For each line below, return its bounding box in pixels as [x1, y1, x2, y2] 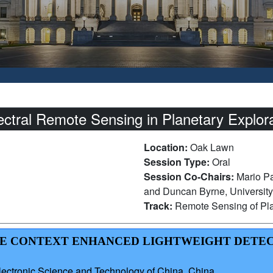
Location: [144, 140, 190, 155]
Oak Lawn [190, 140, 234, 155]
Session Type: [144, 155, 212, 169]
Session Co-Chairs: [144, 169, 236, 184]
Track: [144, 199, 175, 213]
